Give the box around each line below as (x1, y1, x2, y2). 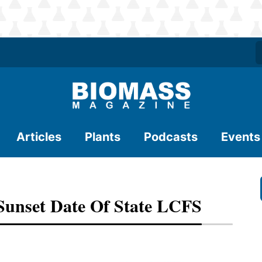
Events (221, 130, 260, 144)
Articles (16, 130, 61, 144)
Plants (85, 130, 120, 144)
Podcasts (144, 130, 198, 144)
